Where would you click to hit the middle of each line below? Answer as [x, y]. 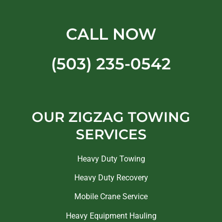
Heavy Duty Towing [111, 159]
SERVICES [111, 134]
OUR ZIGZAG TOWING [111, 117]
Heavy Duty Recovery [111, 178]
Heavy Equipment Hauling [111, 216]
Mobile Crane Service [111, 197]
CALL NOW [111, 34]
